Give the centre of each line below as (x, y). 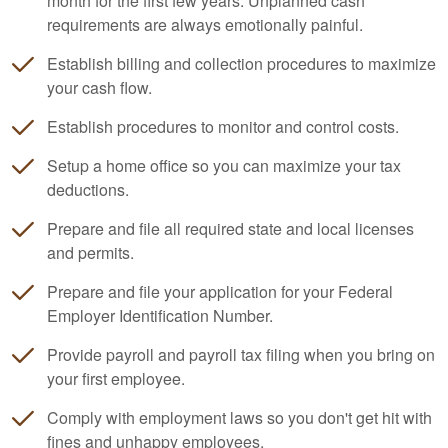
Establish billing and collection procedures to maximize (241, 63)
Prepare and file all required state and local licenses (230, 228)
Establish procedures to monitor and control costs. (223, 126)
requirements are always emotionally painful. (205, 24)
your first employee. (116, 378)
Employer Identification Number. (160, 315)
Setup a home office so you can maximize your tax (224, 165)
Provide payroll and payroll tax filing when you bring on (241, 354)
